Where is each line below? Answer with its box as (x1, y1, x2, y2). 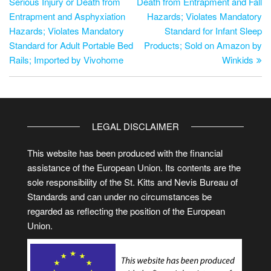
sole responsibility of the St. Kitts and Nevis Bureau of (27, 175, 238, 188)
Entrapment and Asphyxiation (9, 10, 125, 22)
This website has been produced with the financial (27, 146, 223, 159)
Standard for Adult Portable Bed (9, 39, 133, 51)
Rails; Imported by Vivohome (9, 53, 123, 66)
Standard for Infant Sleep (165, 24, 262, 37)
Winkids (222, 53, 253, 66)
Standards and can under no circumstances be (27, 190, 212, 203)
